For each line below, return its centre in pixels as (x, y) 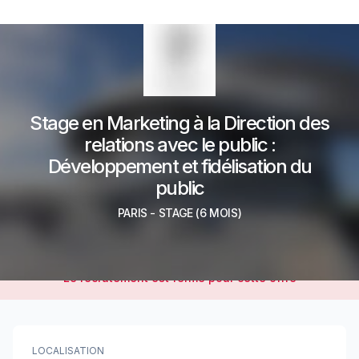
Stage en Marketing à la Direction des (179, 123)
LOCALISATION (68, 351)
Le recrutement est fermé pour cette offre (179, 278)
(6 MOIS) (217, 213)
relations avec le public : (179, 145)
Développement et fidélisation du (179, 166)
